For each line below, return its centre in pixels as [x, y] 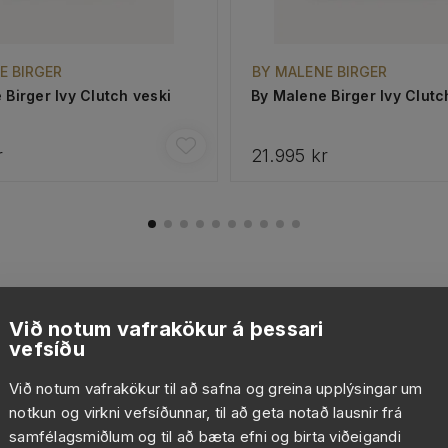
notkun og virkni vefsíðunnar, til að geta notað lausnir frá [205, 412]
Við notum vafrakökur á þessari [166, 329]
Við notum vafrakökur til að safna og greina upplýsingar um [216, 388]
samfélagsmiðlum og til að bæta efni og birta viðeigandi [205, 436]
